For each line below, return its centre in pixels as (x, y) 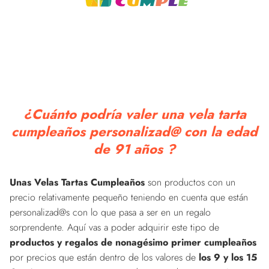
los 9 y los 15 (228, 258)
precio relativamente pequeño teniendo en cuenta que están (129, 198)
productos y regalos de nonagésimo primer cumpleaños (133, 243)
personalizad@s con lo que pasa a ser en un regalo (110, 213)
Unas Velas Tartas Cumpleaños (77, 183)
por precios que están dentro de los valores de (104, 258)
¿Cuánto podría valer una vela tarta (134, 114)
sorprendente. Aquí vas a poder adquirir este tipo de (114, 228)
